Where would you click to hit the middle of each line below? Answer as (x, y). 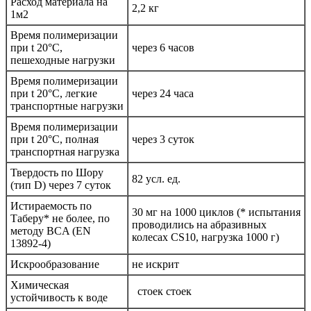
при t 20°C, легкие (54, 94)
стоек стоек (162, 292)
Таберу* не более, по (60, 219)
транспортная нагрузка (65, 152)
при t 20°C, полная (54, 140)
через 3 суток (163, 140)
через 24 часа (163, 94)
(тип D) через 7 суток (61, 185)
